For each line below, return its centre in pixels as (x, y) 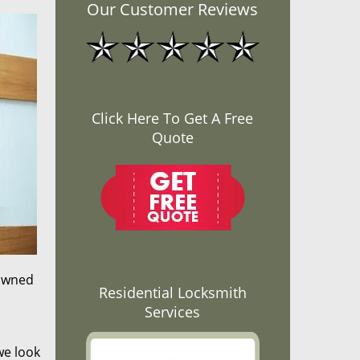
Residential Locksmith (172, 292)
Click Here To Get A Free (173, 118)
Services (173, 312)
